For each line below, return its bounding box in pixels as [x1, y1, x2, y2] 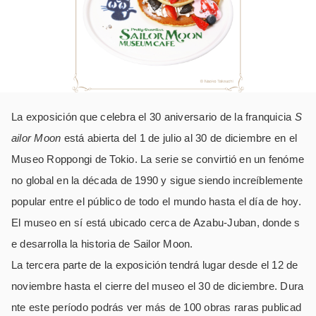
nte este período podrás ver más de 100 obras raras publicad [11, 301, 302, 314]
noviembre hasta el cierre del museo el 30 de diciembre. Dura [11, 280, 304, 293]
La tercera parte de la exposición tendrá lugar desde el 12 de [11, 259, 298, 272]
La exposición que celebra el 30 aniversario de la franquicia [11, 111, 295, 123]
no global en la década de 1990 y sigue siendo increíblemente [11, 174, 303, 187]
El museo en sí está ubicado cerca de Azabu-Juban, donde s [11, 217, 300, 229]
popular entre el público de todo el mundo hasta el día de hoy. [11, 195, 301, 208]
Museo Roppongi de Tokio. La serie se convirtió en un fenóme [11, 153, 305, 166]
